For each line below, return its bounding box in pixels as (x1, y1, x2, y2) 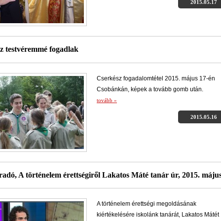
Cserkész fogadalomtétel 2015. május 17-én (97, 74, 215, 82)
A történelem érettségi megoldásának (97, 200, 196, 207)
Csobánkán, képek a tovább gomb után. (97, 85, 203, 93)
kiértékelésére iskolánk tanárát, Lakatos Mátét (97, 211, 219, 218)
